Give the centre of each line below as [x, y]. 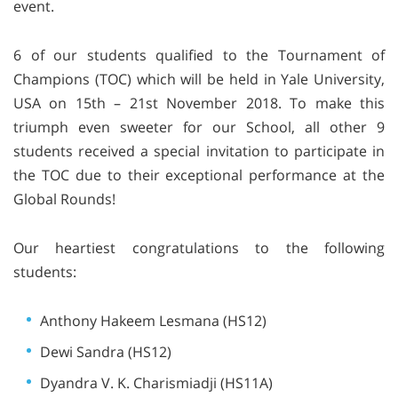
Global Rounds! [64, 199]
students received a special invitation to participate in [199, 151]
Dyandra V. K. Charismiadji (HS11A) [156, 382]
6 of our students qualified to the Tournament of [199, 55]
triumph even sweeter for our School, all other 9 [199, 127]
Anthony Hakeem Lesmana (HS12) [153, 320]
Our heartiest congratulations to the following [199, 247]
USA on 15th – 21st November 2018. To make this [199, 103]
